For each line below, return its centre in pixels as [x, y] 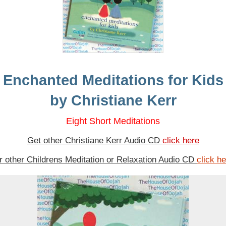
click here [181, 141]
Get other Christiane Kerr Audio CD [95, 141]
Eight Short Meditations [113, 121]
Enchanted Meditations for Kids [113, 80]
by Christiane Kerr [113, 101]
